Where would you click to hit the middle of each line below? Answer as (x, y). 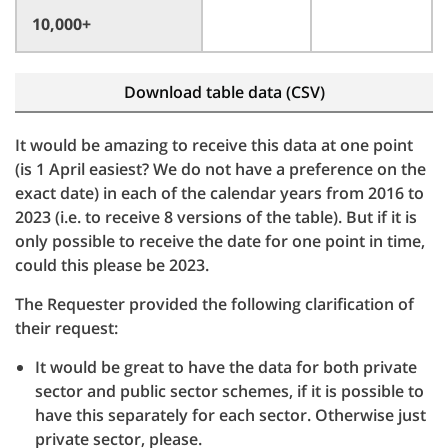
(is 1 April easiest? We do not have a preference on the (220, 169)
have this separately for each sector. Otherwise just (230, 415)
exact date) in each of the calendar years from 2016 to (219, 193)
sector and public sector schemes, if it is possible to (229, 391)
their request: (66, 328)
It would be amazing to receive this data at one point (214, 145)
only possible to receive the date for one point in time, (220, 241)
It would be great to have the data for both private (226, 367)
